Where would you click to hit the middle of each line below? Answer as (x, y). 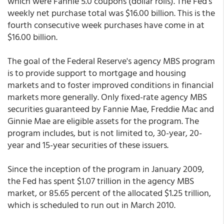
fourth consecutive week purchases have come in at (106, 25)
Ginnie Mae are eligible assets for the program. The (103, 121)
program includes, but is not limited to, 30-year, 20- (105, 133)
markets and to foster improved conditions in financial (110, 85)
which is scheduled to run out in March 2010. (91, 205)
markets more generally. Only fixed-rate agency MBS (107, 97)
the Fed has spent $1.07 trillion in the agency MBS (101, 181)
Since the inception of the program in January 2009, (106, 169)
